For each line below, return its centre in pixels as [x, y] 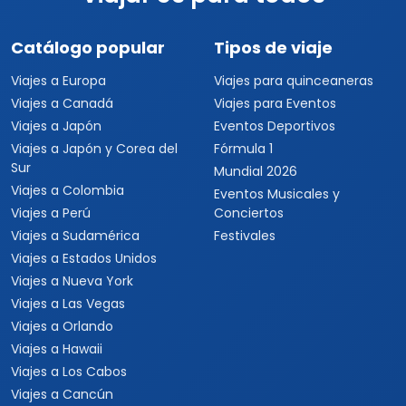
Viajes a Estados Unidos [84, 258]
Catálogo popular [88, 48]
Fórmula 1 [243, 149]
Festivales [245, 236]
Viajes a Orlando [62, 326]
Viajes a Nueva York [72, 281]
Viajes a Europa [58, 81]
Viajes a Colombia [68, 190]
